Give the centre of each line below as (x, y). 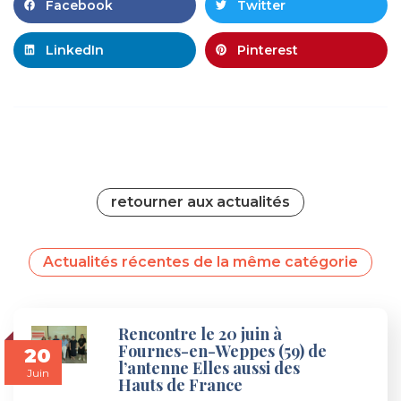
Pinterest (268, 50)
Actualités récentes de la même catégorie (200, 261)
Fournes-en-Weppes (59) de (223, 350)
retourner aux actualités (200, 201)
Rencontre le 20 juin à (200, 333)
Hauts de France (186, 384)
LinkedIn (75, 50)
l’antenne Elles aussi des (209, 367)
